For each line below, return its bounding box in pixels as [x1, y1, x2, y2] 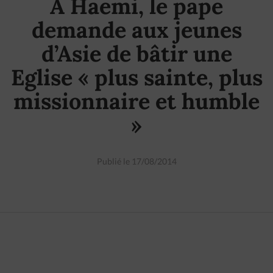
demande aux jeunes [31, 16, 242, 44]
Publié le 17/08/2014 [96, 156, 177, 166]
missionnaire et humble [13, 87, 260, 115]
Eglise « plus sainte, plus [10, 63, 263, 91]
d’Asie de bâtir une [41, 40, 232, 68]
